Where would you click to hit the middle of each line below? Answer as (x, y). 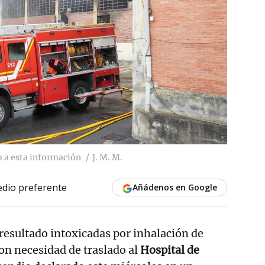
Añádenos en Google (174, 187)
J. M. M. (107, 157)
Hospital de (170, 250)
